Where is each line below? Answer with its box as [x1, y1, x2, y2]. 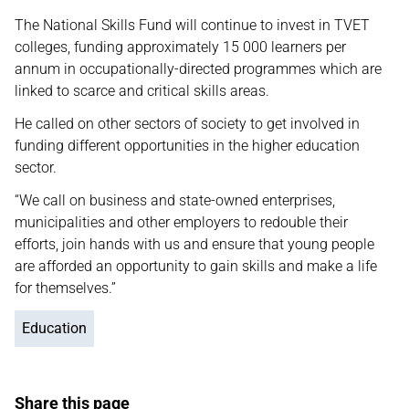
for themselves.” [15, 279, 120, 297]
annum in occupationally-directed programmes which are [15, 60, 382, 78]
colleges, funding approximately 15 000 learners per [15, 38, 346, 56]
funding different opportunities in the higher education [15, 137, 360, 154]
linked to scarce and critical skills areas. [15, 82, 269, 100]
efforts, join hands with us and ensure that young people [15, 236, 374, 253]
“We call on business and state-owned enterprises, [15, 192, 335, 209]
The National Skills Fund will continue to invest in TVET [15, 16, 370, 34]
